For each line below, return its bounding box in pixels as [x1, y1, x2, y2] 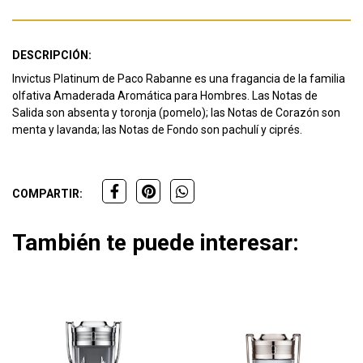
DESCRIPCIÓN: [12, 49, 92, 62]
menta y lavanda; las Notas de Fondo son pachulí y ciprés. [12, 123, 302, 137]
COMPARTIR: [12, 187, 83, 201]
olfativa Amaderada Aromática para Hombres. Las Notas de [12, 89, 318, 103]
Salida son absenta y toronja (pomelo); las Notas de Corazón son [12, 106, 340, 120]
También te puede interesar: [12, 229, 299, 257]
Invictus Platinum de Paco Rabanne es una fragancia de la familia [12, 72, 345, 86]
